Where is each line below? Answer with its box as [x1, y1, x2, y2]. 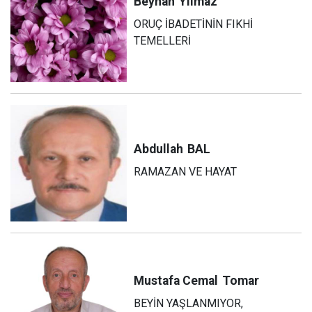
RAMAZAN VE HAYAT [134, 165, 237, 179]
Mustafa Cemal [134, 273, 219, 288]
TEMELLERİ [134, 34, 192, 48]
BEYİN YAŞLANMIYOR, [134, 296, 244, 310]
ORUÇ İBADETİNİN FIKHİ [134, 17, 253, 31]
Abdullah [134, 142, 184, 157]
